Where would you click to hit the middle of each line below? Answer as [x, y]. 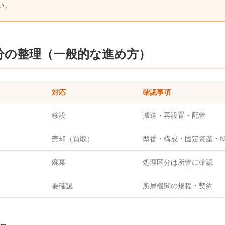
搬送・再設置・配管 [174, 115]
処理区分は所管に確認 [178, 162]
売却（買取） [73, 138]
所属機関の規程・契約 [178, 186]
